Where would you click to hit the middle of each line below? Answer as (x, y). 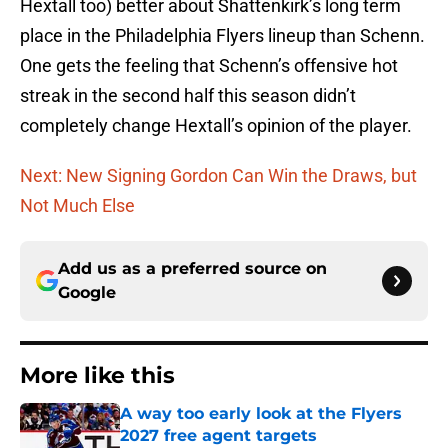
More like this (97, 376)
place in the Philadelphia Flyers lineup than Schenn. (222, 36)
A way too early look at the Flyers (261, 414)
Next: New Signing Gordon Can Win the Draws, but (218, 176)
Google (87, 293)
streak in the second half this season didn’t (188, 96)
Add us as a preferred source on (192, 269)
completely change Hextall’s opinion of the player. (216, 126)
